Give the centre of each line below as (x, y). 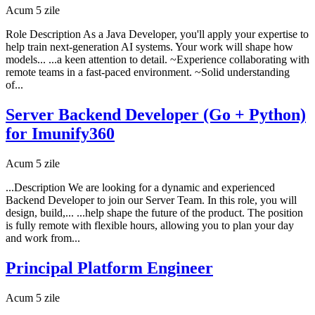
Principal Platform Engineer (109, 268)
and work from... (43, 238)
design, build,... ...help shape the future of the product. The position (154, 212)
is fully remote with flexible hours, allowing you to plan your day (150, 225)
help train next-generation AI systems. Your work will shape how (149, 47)
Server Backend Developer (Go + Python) (156, 115)
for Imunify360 (60, 134)
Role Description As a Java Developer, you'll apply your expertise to (157, 34)
